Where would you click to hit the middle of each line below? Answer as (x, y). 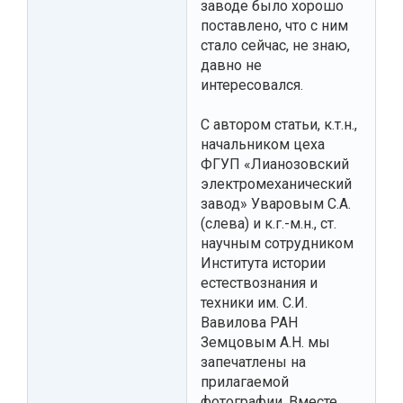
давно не (231, 65)
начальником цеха (263, 144)
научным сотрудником (277, 243)
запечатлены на (253, 362)
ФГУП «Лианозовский (275, 164)
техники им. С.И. (254, 302)
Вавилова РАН (249, 322)
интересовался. (252, 85)
